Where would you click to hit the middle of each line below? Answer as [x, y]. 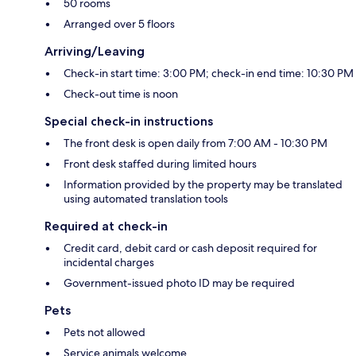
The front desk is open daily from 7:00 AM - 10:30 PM [195, 143]
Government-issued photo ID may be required [179, 282]
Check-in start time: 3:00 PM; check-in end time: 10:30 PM [209, 73]
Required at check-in [106, 226]
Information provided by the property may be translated [203, 184]
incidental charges [109, 262]
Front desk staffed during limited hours [160, 163]
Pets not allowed [104, 332]
